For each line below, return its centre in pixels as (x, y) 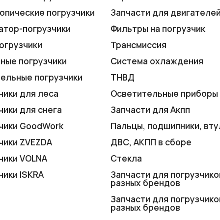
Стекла (126, 158)
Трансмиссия (138, 44)
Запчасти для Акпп (150, 109)
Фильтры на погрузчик (158, 28)
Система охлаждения (157, 61)
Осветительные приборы (164, 93)
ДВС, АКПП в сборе (151, 142)
